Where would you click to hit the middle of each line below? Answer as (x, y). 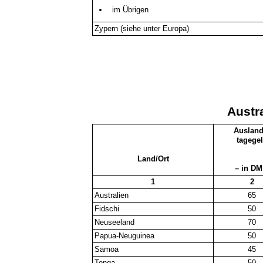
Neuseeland (115, 222)
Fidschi (107, 209)
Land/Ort (153, 159)
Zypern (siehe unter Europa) (142, 29)
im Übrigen (130, 10)
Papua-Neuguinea (125, 236)
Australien (112, 195)
